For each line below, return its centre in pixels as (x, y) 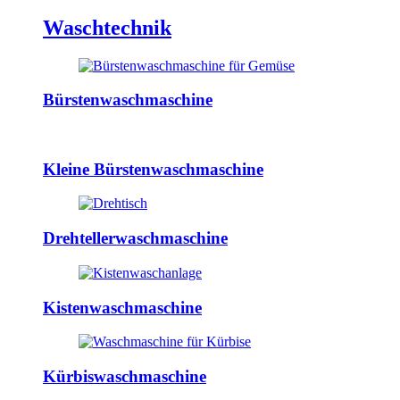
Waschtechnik (107, 27)
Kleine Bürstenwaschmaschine (153, 169)
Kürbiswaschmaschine (125, 377)
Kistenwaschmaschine (122, 307)
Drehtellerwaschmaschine (135, 238)
